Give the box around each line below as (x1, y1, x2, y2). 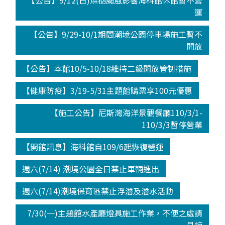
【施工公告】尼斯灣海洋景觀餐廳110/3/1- (50, 106, 203, 119)
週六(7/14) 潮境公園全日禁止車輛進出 (22, 163, 159, 175)
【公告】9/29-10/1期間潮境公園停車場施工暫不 (30, 28, 203, 41)
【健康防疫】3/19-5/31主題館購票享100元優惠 (22, 84, 192, 97)
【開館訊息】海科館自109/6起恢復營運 (22, 141, 164, 153)
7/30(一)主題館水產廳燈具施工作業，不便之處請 (27, 207, 203, 219)
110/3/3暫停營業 (142, 119, 203, 131)
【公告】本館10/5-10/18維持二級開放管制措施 (22, 62, 191, 75)
